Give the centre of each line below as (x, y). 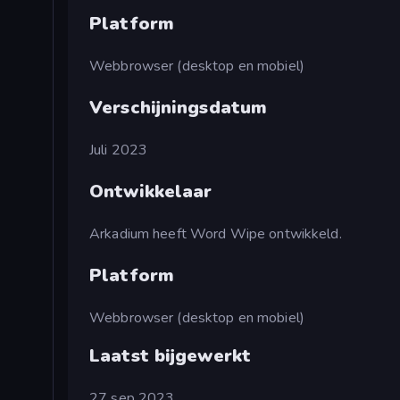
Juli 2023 (119, 150)
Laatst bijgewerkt (171, 356)
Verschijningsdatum (179, 108)
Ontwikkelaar (151, 192)
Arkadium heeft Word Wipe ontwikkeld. (216, 234)
